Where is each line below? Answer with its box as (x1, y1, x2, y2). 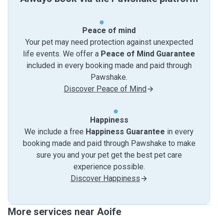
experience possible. (73, 162, 145, 171)
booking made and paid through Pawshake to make (22, 139, 196, 148)
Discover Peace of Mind (64, 84, 146, 93)
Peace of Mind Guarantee (101, 49, 195, 58)
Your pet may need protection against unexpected (25, 37, 193, 47)
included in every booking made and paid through (26, 61, 192, 70)
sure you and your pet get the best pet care (36, 150, 182, 160)
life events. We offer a (23, 49, 101, 58)
